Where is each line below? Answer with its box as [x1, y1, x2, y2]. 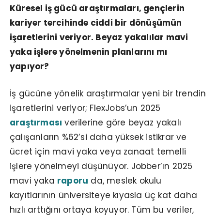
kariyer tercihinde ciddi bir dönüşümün [10, 16, 182, 29]
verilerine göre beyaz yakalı [62, 116, 182, 128]
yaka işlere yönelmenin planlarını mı [10, 46, 168, 58]
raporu [57, 174, 89, 186]
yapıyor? [10, 60, 49, 72]
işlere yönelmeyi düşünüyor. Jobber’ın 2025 [10, 160, 193, 172]
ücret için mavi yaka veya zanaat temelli [10, 145, 186, 157]
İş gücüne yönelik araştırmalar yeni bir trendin [10, 87, 206, 99]
